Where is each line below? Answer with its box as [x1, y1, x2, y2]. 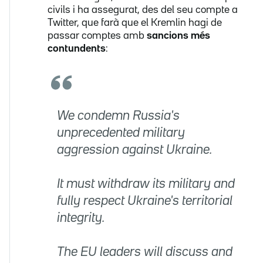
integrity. [57, 212, 104, 224]
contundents [48, 43, 106, 53]
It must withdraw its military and [57, 178, 235, 190]
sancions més [147, 31, 210, 41]
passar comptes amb [48, 31, 147, 41]
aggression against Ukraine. [57, 144, 212, 156]
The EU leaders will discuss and [57, 246, 232, 258]
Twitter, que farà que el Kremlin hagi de [48, 18, 222, 28]
